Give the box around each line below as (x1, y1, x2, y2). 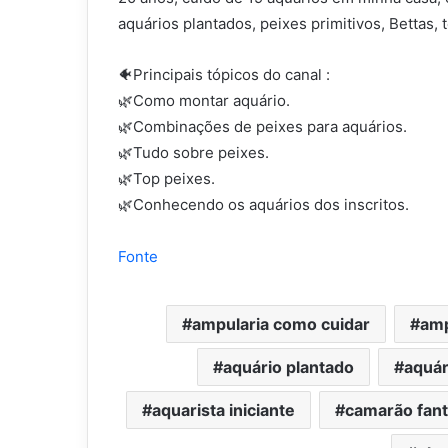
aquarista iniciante (152, 400, 295, 421)
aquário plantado (222, 357, 354, 378)
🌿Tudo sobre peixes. (118, 143, 269, 163)
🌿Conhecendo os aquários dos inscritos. (118, 195, 409, 215)
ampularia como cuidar (192, 314, 370, 335)
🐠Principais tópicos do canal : (118, 65, 330, 85)
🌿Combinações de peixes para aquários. (118, 117, 407, 137)
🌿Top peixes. (118, 169, 215, 189)
